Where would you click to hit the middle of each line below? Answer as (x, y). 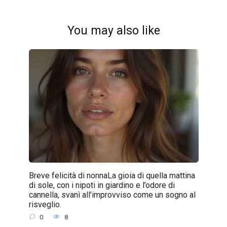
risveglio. (45, 204)
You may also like (113, 31)
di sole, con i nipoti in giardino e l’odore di (102, 185)
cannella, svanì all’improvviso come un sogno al (112, 195)
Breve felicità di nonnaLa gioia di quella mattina (112, 175)
